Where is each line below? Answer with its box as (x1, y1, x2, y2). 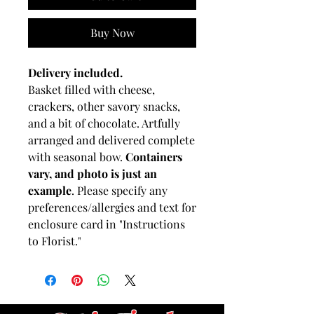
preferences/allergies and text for (28, 199, 196, 214)
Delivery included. (28, 64, 123, 80)
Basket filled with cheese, (28, 81, 155, 97)
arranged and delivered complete (28, 132, 195, 147)
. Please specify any (71, 182, 168, 198)
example (28, 182, 71, 198)
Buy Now (90, 25, 135, 40)
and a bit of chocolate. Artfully (28, 115, 180, 130)
